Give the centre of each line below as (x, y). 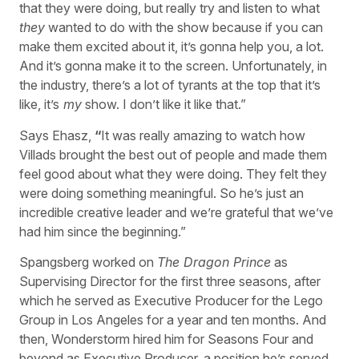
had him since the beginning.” (103, 231)
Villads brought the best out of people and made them (173, 154)
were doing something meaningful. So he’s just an (161, 193)
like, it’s (39, 105)
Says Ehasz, (55, 135)
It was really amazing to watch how (203, 135)
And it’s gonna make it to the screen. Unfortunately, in (173, 66)
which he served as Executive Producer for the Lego (171, 301)
